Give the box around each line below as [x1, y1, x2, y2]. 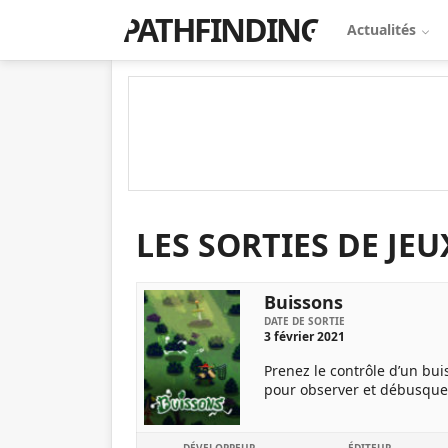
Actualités [347, 20, 420, 39]
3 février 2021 [264, 328, 345, 345]
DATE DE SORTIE [264, 314, 345, 328]
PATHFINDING [121, 8, 321, 51]
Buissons [264, 290, 343, 314]
